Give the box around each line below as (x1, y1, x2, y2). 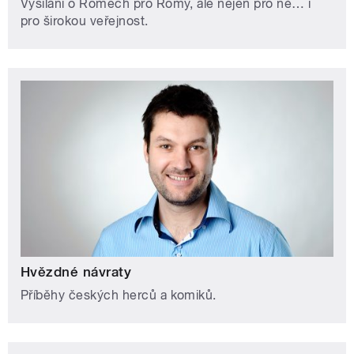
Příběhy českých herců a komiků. (21, 288, 217, 303)
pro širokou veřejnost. (21, 13, 149, 28)
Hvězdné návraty (21, 264, 132, 281)
